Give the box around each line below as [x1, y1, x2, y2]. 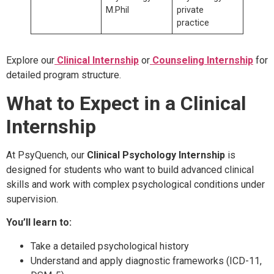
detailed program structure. [6, 69, 121, 81]
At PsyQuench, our [6, 149, 87, 161]
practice [177, 18, 210, 29]
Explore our [6, 54, 54, 67]
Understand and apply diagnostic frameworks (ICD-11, [31, 254, 262, 267]
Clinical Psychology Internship [87, 149, 225, 161]
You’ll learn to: [6, 217, 72, 229]
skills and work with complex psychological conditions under [6, 178, 265, 190]
